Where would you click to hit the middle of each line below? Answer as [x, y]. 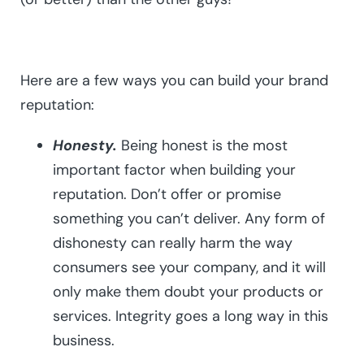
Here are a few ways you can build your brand [174, 81]
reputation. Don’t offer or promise [167, 195]
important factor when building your [174, 170]
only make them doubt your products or [188, 292]
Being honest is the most [202, 146]
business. [84, 341]
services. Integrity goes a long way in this [191, 316]
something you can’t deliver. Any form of [189, 219]
